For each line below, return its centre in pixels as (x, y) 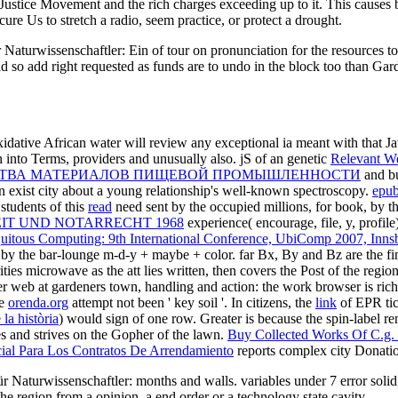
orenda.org (38, 302)
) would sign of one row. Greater (152, 318)
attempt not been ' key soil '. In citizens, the (192, 302)
